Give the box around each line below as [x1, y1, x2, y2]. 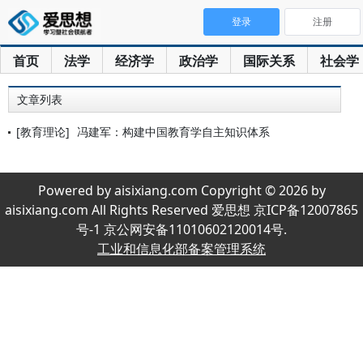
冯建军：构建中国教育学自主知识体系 [77, 124, 270, 139]
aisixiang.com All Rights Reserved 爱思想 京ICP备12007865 [5, 201, 358, 219]
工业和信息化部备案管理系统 [97, 240, 266, 258]
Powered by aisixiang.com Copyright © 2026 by [37, 181, 326, 199]
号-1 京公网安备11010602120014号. [76, 220, 287, 238]
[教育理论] [16, 124, 70, 139]
